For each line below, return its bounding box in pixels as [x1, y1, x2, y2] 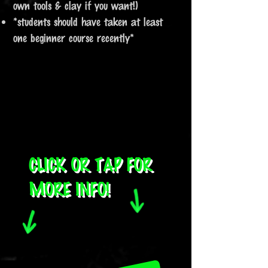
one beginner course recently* [13, 31, 134, 45]
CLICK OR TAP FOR [29, 153, 152, 176]
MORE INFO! [29, 177, 109, 200]
